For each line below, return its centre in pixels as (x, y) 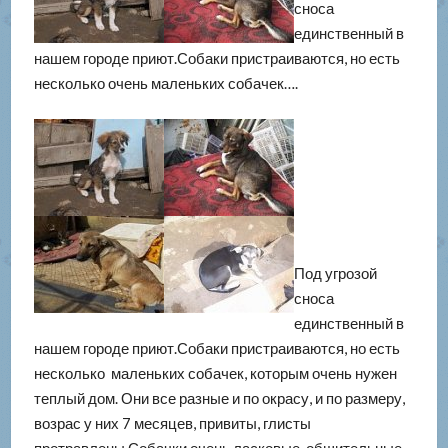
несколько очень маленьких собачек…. (165, 83)
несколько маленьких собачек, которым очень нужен (215, 373)
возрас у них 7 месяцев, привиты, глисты (172, 423)
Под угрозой (335, 273)
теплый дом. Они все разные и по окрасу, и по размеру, (219, 398)
